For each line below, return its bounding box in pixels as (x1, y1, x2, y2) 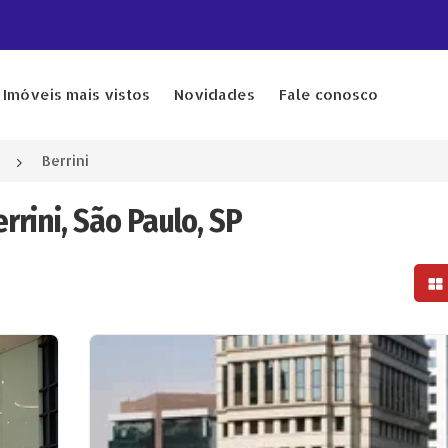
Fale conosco (278, 85, 378, 104)
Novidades (173, 85, 255, 104)
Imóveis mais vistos (2, 85, 150, 104)
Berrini (42, 152, 89, 169)
